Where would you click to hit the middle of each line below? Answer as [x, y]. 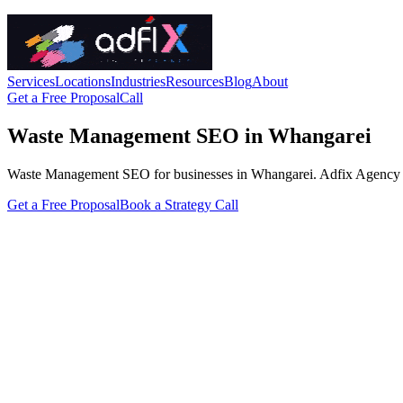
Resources [195, 81]
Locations [83, 81]
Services [31, 81]
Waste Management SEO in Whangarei [189, 135]
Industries [138, 81]
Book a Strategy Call [179, 204]
